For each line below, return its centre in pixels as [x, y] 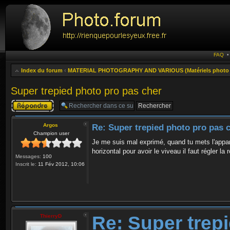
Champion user [51, 133]
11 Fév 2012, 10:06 [61, 164]
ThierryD [51, 216]
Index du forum [42, 70]
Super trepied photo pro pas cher [86, 91]
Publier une [25, 102]
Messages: [28, 156]
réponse [21, 108]
